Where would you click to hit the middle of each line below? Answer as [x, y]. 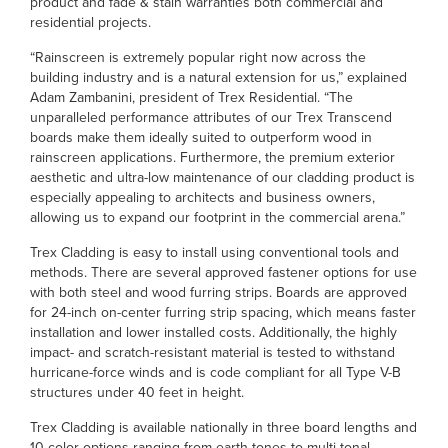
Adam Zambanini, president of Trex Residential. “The [191, 97]
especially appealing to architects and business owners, [202, 197]
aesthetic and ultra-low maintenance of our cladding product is [222, 177]
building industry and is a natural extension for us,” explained [218, 77]
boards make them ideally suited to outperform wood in [201, 137]
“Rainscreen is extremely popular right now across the [198, 57]
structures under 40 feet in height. [137, 392]
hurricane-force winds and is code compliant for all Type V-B [215, 372]
